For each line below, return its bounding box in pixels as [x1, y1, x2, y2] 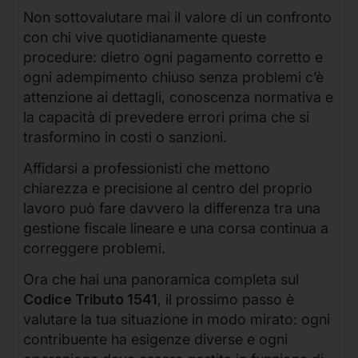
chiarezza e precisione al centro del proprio [23, 180, 312, 197]
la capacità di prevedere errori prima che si [23, 108, 309, 125]
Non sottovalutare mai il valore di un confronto [23, 8, 332, 26]
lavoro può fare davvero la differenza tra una [23, 200, 320, 217]
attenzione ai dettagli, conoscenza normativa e [23, 88, 333, 105]
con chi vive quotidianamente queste [23, 28, 266, 46]
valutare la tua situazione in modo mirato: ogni [23, 311, 330, 328]
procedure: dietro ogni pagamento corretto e [23, 48, 323, 66]
